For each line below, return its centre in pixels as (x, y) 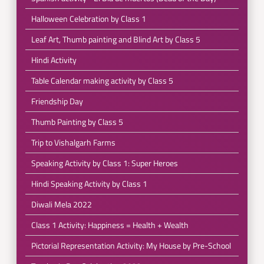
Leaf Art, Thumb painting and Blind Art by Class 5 (115, 39)
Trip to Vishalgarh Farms (73, 142)
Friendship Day (57, 101)
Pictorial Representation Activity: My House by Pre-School (131, 245)
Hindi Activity (54, 60)
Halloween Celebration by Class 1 (88, 19)
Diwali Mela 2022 (61, 204)
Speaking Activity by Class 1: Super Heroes (104, 163)
